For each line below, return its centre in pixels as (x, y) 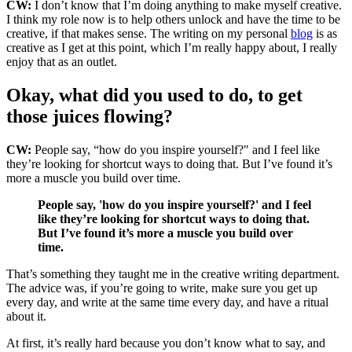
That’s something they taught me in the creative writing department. (173, 274)
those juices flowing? (90, 117)
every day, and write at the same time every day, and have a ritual (167, 302)
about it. (26, 317)
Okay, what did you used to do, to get (154, 95)
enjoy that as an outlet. (62, 62)
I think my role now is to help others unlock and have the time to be (173, 20)
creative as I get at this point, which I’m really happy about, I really (172, 48)
